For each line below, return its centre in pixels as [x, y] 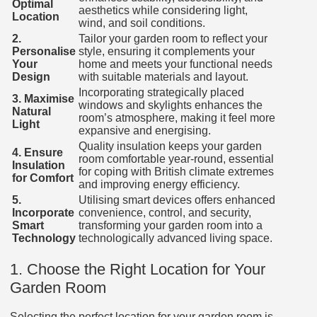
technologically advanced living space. [175, 238]
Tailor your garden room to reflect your [173, 39]
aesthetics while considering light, [163, 11]
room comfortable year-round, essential [176, 159]
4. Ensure [38, 153]
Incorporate [43, 213]
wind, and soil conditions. [142, 23]
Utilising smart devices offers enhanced [177, 200]
